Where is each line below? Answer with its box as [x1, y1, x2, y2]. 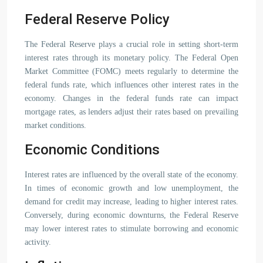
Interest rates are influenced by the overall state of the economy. [25, 170, 238, 179]
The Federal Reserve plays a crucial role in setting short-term [25, 40, 238, 49]
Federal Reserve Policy [25, 11, 170, 28]
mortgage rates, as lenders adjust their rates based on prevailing [25, 107, 238, 116]
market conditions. [25, 121, 86, 130]
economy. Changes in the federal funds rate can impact [25, 94, 238, 103]
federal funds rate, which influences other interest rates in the [25, 80, 238, 89]
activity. [25, 238, 51, 247]
